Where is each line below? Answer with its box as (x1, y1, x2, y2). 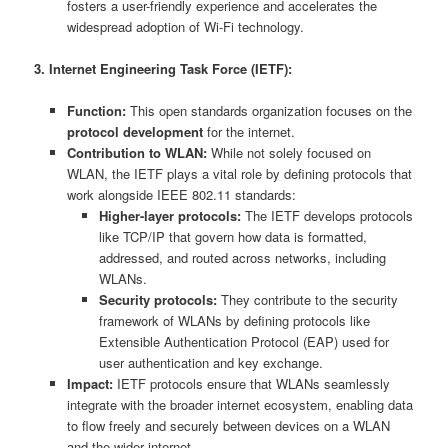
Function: (66, 100, 126, 120)
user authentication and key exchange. (99, 352, 324, 372)
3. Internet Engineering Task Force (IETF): (34, 58, 293, 78)
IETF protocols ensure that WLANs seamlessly (112, 373, 390, 393)
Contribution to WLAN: (66, 142, 207, 162)
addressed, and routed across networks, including (99, 247, 387, 267)
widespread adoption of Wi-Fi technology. (66, 16, 304, 36)
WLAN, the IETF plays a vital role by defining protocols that (66, 163, 412, 183)
